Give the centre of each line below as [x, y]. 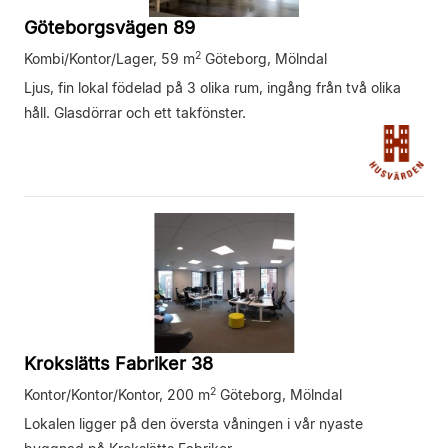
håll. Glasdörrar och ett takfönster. [135, 113]
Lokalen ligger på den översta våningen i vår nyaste [193, 424]
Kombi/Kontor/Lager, [92, 59]
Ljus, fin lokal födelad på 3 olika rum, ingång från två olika [212, 88]
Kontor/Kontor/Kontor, [95, 395]
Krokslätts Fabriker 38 [118, 364]
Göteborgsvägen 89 [109, 28]
